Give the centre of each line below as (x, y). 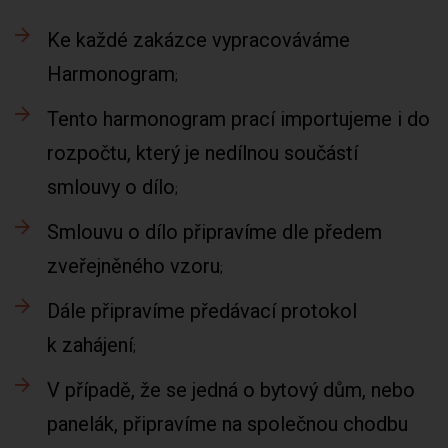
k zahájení (90, 345)
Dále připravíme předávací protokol (202, 311)
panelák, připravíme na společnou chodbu (227, 424)
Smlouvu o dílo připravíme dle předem (214, 232)
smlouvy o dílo (111, 187)
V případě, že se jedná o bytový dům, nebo (231, 390)
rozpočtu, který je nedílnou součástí (202, 153)
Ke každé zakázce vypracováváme (198, 40)
